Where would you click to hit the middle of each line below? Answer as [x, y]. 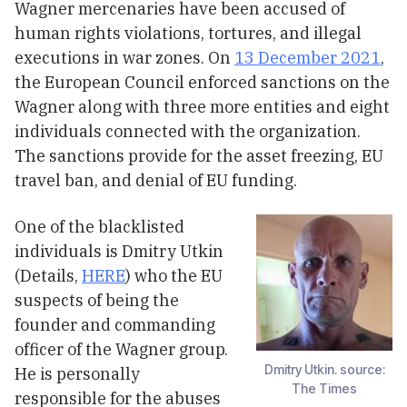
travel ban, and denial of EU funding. [156, 180]
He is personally [77, 373]
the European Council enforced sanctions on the [202, 82]
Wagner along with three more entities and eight [202, 106]
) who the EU [174, 275]
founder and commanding [115, 324]
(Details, [48, 275]
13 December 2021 [308, 57]
